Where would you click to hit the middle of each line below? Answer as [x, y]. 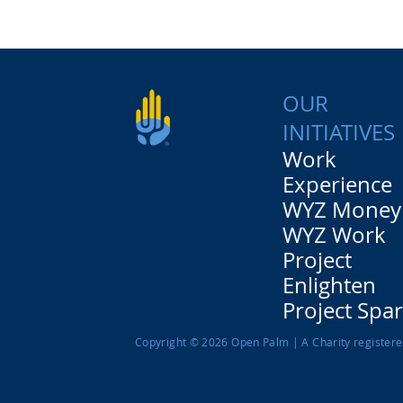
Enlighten [330, 285]
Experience [338, 184]
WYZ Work [335, 234]
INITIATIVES [339, 132]
